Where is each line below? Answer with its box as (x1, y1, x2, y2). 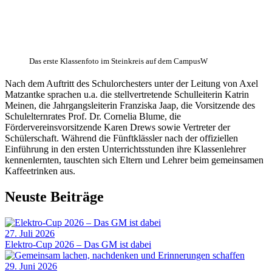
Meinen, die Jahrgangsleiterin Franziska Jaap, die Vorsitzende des (5, 100, 255, 111)
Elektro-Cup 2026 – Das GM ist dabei (5, 239, 151, 250)
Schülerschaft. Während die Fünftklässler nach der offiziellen (5, 133, 238, 144)
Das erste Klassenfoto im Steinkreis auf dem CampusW (29, 56, 208, 66)
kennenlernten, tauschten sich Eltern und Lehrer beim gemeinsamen (5, 155, 263, 166)
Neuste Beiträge (5, 189, 104, 205)
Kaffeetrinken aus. (5, 166, 75, 177)
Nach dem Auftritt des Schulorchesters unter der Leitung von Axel (5, 78, 258, 89)
